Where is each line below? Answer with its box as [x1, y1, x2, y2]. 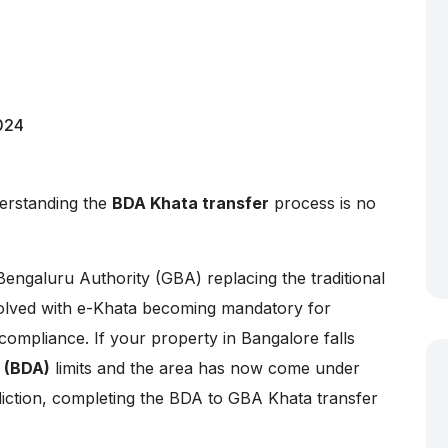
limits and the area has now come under [50, 358, 360, 378]
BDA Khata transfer [112, 193, 269, 213]
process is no [269, 193, 376, 213]
